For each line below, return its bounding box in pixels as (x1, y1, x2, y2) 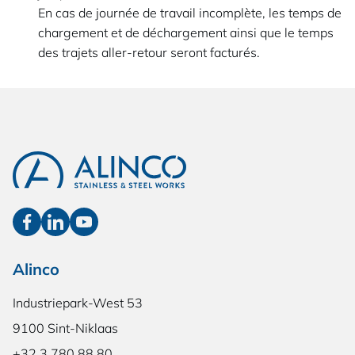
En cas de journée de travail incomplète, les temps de (38, 5, 342, 21)
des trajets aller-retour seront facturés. (38, 44, 260, 60)
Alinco (13, 259, 59, 280)
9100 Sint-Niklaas (13, 320, 118, 337)
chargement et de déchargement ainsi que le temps (38, 25, 334, 40)
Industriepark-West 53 (13, 295, 143, 311)
